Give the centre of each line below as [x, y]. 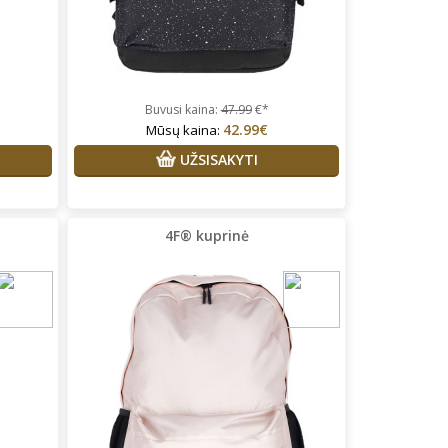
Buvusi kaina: [182, 109]
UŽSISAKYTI [216, 159]
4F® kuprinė [206, 235]
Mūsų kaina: [184, 129]
